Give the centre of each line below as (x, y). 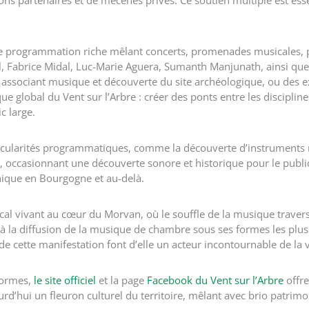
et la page (121, 280)
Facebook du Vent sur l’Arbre (215, 280)
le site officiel (65, 280)
